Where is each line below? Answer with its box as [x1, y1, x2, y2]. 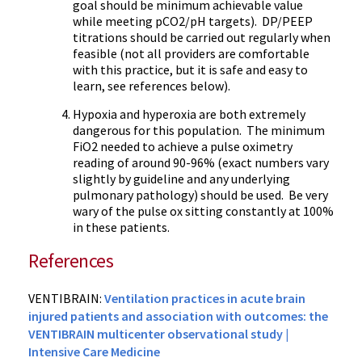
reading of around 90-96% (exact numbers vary [73, 154, 329, 170]
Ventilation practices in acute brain [104, 290, 305, 306]
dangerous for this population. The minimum [73, 122, 325, 138]
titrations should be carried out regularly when [73, 29, 330, 45]
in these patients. [73, 219, 170, 235]
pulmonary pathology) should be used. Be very [73, 187, 328, 203]
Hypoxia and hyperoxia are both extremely [73, 106, 305, 122]
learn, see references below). [73, 78, 230, 94]
